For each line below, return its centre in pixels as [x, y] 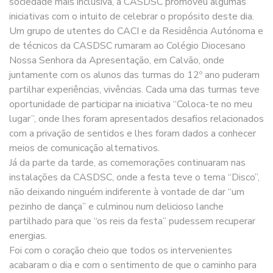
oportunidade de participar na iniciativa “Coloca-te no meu [131, 104]
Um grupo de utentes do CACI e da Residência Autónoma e [136, 31]
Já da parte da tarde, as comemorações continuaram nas [127, 162]
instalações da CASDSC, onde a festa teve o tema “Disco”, [134, 177]
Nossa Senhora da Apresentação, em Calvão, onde [117, 60]
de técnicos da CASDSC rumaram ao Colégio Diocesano [127, 45]
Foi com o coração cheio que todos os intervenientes [121, 250]
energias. [28, 236]
